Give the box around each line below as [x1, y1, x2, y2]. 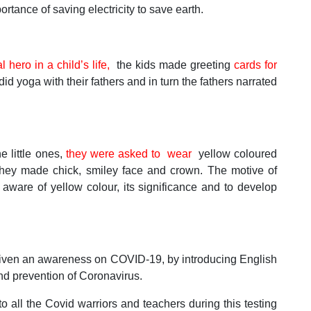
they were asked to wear [65, 148, 199, 160]
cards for [234, 59, 277, 71]
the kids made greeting [110, 59, 234, 71]
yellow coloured [198, 148, 278, 160]
